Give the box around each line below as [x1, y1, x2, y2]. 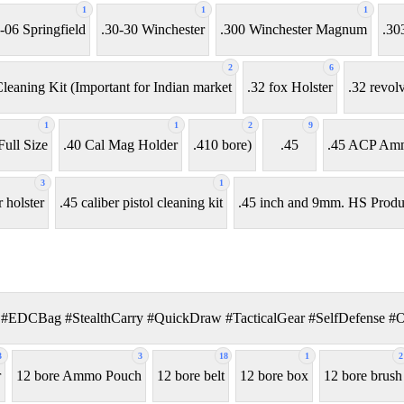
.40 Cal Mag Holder [63, 137, 178, 153]
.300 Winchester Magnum [220, 22, 367, 38]
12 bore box [240, 368, 308, 384]
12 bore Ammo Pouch [16, 368, 142, 384]
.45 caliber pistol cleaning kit [60, 195, 223, 211]
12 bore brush [324, 368, 402, 384]
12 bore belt [157, 368, 225, 384]
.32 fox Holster [247, 79, 333, 96]
